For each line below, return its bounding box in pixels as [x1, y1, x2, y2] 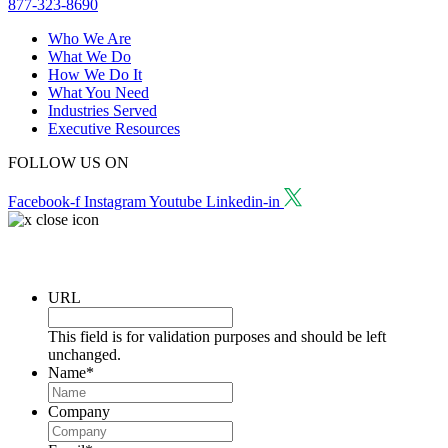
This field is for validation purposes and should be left [48, 327, 386, 345]
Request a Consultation [8, 247, 199, 269]
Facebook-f [8, 193, 80, 211]
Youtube [149, 193, 202, 211]
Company [48, 402, 110, 420]
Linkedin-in [206, 193, 280, 211]
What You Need [48, 84, 149, 102]
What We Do [48, 48, 131, 66]
